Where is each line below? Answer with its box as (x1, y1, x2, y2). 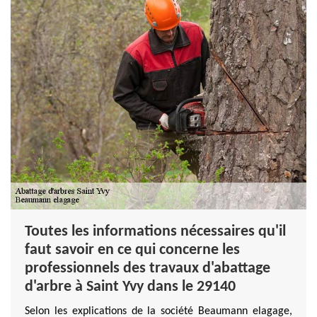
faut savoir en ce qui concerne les (25, 241, 240, 258)
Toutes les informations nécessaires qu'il (25, 223, 286, 240)
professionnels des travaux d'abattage (25, 260, 270, 277)
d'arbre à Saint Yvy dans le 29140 (25, 278, 236, 295)
